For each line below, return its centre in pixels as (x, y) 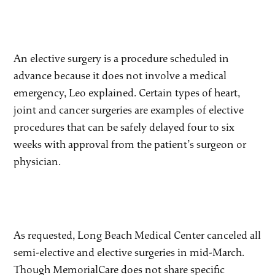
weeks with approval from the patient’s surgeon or (130, 144)
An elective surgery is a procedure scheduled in (122, 58)
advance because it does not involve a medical (120, 76)
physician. (37, 161)
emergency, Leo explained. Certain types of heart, (127, 93)
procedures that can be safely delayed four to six (124, 127)
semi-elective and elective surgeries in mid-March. (129, 252)
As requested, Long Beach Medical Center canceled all (137, 235)
